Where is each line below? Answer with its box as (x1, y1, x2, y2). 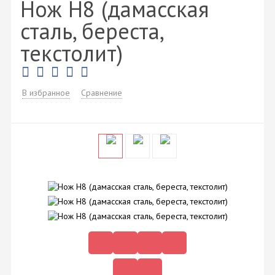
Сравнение (81, 87, 122, 99)
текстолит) (20, 38, 123, 68)
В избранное (22, 87, 70, 99)
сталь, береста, (20, 16, 163, 45)
